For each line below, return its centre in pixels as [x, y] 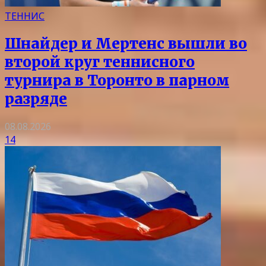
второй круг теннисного [100, 62]
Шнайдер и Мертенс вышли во [126, 44]
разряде [36, 99]
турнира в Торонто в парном [117, 81]
